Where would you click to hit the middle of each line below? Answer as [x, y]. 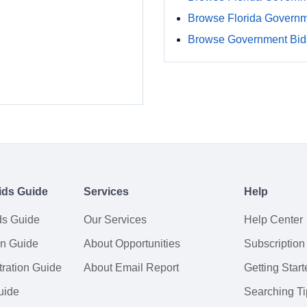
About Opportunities [132, 244]
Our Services [115, 220]
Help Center [273, 220]
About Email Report [131, 268]
